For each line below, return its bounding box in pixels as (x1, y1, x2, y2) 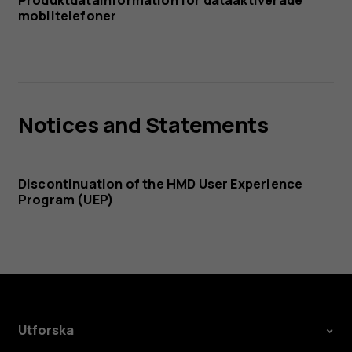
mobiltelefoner (17, 7, 117, 25)
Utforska (17, 321, 74, 339)
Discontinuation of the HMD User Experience (17, 174, 303, 192)
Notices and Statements (17, 109, 269, 139)
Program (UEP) (17, 190, 114, 208)
